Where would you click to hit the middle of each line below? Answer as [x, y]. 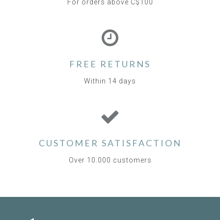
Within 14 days [110, 81]
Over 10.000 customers [110, 160]
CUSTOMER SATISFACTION [110, 143]
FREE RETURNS [110, 64]
